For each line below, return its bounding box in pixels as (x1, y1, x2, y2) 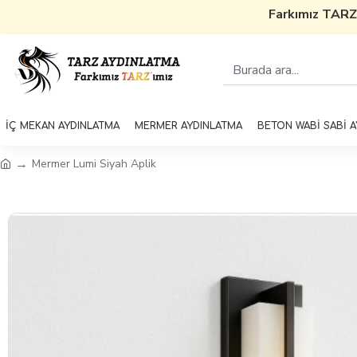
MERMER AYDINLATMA (135, 120, 242, 131)
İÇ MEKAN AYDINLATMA (6, 120, 120, 131)
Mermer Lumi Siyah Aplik (32, 155, 156, 171)
